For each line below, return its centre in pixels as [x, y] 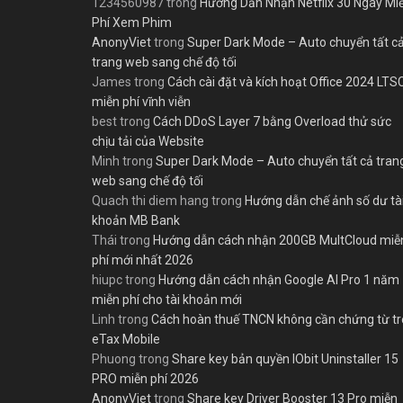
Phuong [114, 358]
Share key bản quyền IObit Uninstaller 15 [285, 358]
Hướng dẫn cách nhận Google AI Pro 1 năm [279, 279]
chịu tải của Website [148, 141]
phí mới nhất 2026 [143, 260]
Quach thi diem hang [150, 200]
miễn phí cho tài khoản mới [167, 299]
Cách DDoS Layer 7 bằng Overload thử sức [272, 121]
